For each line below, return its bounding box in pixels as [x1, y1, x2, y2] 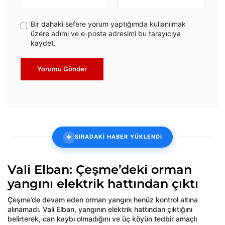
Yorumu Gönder [37, 64, 87, 73]
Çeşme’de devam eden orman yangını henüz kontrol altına [8, 195, 198, 204]
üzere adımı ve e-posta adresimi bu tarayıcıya [31, 29, 181, 38]
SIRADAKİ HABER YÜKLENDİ [75, 133, 162, 141]
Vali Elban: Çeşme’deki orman [8, 162, 192, 177]
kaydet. [31, 38, 56, 47]
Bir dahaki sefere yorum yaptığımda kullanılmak [31, 19, 186, 28]
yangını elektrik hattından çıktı [8, 176, 202, 191]
